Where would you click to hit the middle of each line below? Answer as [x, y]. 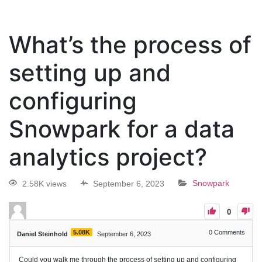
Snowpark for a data [122, 129]
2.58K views [44, 183]
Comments [229, 232]
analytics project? [108, 157]
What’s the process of [130, 45]
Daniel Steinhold [42, 234]
